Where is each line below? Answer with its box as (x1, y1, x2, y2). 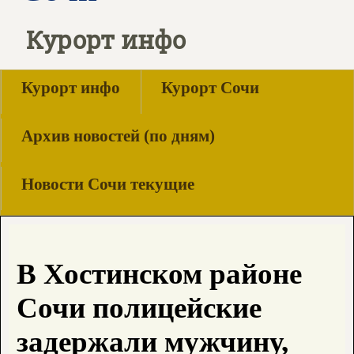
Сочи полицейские (17, 292, 262, 325)
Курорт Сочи (161, 79, 259, 96)
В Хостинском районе (17, 258, 302, 291)
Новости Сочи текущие (21, 175, 194, 193)
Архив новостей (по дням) (21, 127, 215, 145)
